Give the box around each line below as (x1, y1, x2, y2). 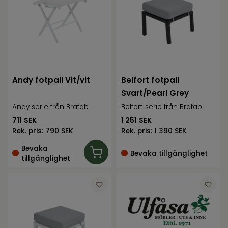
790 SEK (45, 126, 74, 136)
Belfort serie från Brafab (121, 102, 203, 112)
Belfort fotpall (121, 75, 180, 86)
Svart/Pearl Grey (121, 88, 189, 99)
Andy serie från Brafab (12, 102, 89, 112)
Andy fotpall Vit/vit (12, 75, 91, 86)
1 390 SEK (154, 126, 187, 136)
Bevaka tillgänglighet (130, 148, 208, 158)
